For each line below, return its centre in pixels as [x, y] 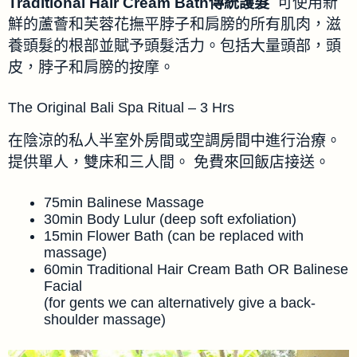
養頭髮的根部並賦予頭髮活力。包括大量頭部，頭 [175, 46]
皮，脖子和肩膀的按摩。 [91, 68]
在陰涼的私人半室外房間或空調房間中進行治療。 [175, 141]
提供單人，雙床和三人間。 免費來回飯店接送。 [169, 163]
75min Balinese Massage [124, 202]
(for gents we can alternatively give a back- [180, 302]
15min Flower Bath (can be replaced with [174, 235]
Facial [63, 286]
